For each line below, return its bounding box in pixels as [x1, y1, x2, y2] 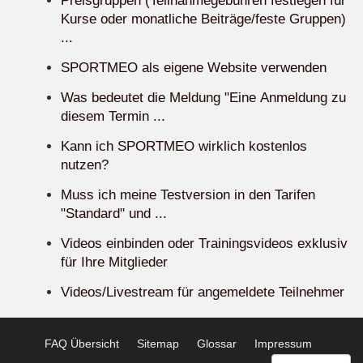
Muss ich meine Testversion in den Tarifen [61, 187, 315, 203]
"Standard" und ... [61, 206, 167, 222]
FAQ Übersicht [45, 337, 119, 351]
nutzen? [61, 157, 109, 173]
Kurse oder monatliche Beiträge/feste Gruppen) [61, 11, 346, 28]
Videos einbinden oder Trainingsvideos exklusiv [61, 236, 348, 252]
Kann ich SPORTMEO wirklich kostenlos [61, 139, 307, 155]
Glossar [197, 337, 237, 351]
